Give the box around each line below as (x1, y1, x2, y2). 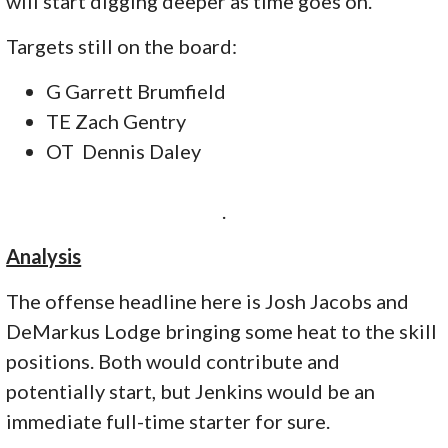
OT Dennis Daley (46, 139, 202, 164)
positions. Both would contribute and (6, 349, 341, 374)
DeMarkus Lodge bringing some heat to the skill (6, 319, 438, 344)
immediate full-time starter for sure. (6, 409, 331, 434)
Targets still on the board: (6, 34, 238, 59)
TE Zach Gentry (46, 109, 187, 134)
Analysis (6, 244, 82, 269)
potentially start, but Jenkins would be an (6, 379, 376, 404)
